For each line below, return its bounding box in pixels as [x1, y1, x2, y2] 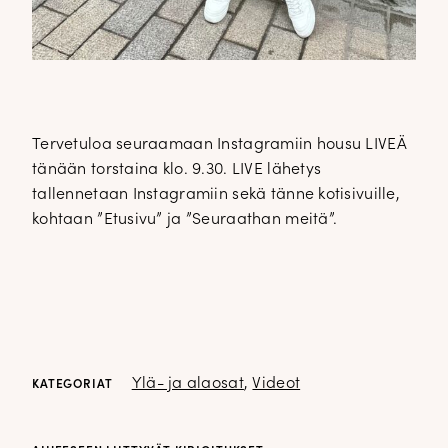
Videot [252, 375, 301, 392]
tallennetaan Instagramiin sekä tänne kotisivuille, [32, 186, 400, 203]
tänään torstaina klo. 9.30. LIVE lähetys [32, 161, 322, 178]
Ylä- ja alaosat [131, 375, 244, 392]
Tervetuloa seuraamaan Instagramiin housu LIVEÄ [32, 136, 407, 153]
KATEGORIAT [32, 378, 113, 391]
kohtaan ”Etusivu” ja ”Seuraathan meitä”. [32, 211, 338, 228]
